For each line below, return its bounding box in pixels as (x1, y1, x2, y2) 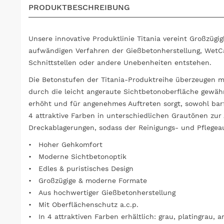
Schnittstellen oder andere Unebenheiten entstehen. (28, 58, 211, 67)
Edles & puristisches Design (38, 164, 133, 173)
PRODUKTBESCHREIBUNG (28, 2, 130, 12)
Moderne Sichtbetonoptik (38, 152, 126, 161)
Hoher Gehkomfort (38, 140, 102, 149)
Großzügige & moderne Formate (38, 176, 147, 185)
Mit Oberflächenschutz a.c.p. (38, 200, 138, 209)
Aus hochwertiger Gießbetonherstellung (38, 188, 175, 197)
